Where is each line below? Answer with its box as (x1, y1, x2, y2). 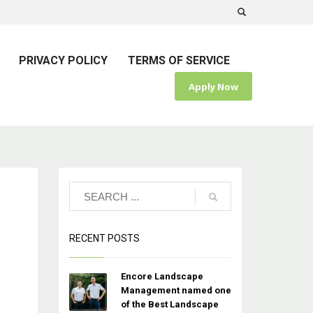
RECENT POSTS (68, 233, 140, 244)
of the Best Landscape (120, 299, 219, 310)
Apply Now (189, 80, 238, 94)
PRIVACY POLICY (19, 53, 108, 67)
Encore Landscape (120, 271, 203, 282)
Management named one (120, 285, 231, 296)
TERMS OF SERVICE (128, 53, 230, 67)
